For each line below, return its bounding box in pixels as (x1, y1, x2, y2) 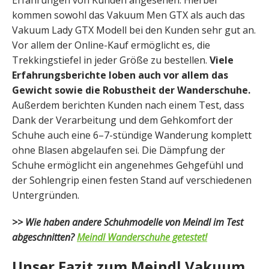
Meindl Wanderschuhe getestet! (77, 231, 207, 244)
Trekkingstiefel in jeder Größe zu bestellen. (12, 53, 210, 67)
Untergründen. (12, 189, 79, 202)
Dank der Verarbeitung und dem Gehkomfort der (12, 113, 233, 127)
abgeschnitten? (12, 231, 77, 244)
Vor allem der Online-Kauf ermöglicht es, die (12, 38, 210, 52)
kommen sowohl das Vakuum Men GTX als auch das (12, 8, 245, 22)
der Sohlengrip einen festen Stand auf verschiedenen (12, 174, 252, 187)
